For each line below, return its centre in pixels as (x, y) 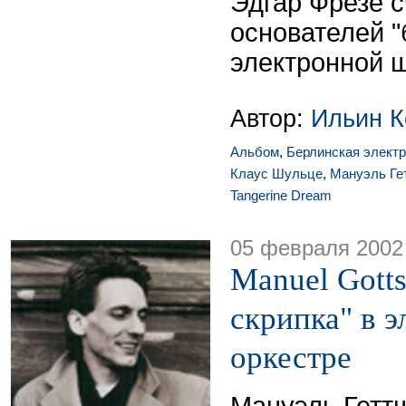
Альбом (255, 152)
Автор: (271, 118)
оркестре (291, 357)
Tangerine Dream (281, 195)
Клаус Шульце (276, 174)
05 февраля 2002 (317, 248)
